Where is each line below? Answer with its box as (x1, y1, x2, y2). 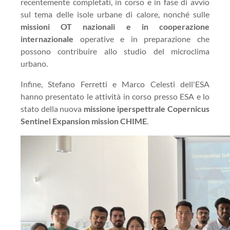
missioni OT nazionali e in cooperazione (21, 22, 209, 31)
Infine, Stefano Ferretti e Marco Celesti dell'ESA (21, 79, 209, 89)
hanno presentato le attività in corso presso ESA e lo (21, 91, 209, 101)
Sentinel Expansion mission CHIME (21, 116, 147, 126)
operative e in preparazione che (73, 34, 209, 44)
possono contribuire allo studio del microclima (21, 46, 209, 56)
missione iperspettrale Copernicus (83, 104, 210, 113)
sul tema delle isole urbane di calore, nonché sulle (21, 9, 209, 19)
